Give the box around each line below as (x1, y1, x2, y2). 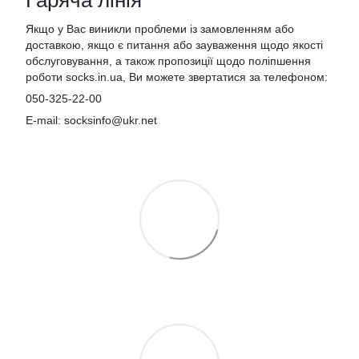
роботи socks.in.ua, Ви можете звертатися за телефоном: (26, 71, 328, 84)
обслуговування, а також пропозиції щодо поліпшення (26, 54, 311, 68)
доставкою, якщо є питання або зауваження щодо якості (26, 38, 323, 52)
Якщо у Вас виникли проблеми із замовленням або (26, 22, 294, 36)
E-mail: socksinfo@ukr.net (26, 114, 157, 127)
